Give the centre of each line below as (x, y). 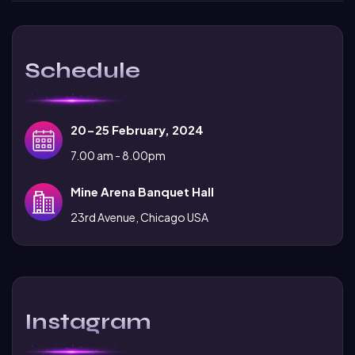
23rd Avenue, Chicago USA (139, 217)
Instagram (88, 321)
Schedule (82, 70)
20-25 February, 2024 (137, 129)
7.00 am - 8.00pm (118, 155)
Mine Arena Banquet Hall (142, 191)
